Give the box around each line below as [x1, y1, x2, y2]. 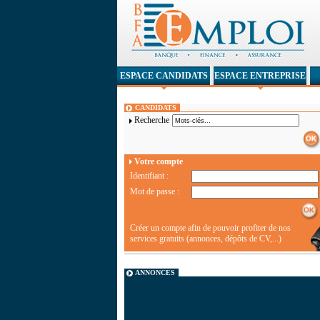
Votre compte [134, 156, 183, 166]
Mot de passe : [130, 186, 179, 196]
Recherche [134, 115, 169, 125]
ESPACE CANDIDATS [119, 71, 208, 81]
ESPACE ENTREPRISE [214, 71, 306, 81]
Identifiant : [130, 171, 169, 181]
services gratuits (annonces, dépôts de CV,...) [130, 234, 281, 244]
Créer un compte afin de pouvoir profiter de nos [130, 223, 291, 233]
